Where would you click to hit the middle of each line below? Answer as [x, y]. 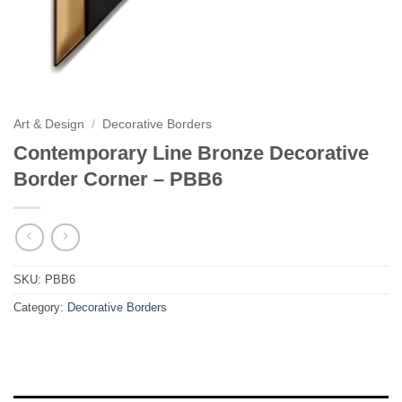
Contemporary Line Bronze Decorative [191, 153]
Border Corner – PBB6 [118, 179]
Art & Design [49, 124]
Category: [40, 308]
